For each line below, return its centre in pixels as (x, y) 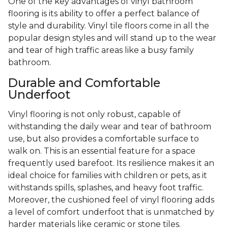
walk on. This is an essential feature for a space (102, 151)
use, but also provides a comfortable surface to (104, 139)
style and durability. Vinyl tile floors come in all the (109, 26)
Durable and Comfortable (84, 83)
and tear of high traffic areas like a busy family (101, 50)
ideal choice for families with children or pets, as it (108, 176)
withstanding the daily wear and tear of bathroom (110, 127)
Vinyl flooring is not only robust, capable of (94, 115)
